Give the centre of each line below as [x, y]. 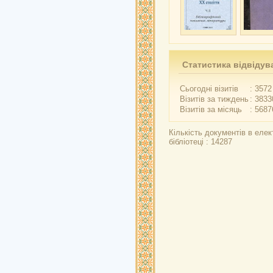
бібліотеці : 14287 [200, 142]
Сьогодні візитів [209, 89]
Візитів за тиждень [214, 99]
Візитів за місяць [211, 109]
